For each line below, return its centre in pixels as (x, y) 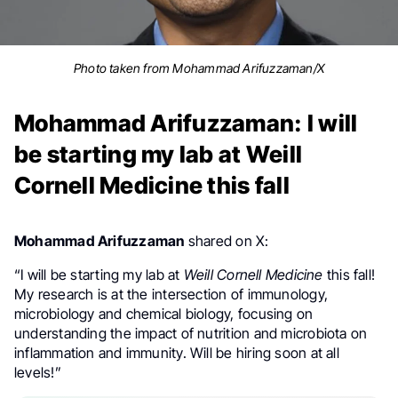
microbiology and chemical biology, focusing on (164, 313)
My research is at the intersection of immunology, (171, 294)
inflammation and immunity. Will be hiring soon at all (177, 352)
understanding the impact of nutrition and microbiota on (191, 333)
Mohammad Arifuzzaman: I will (186, 123)
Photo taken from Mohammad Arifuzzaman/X (199, 68)
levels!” (38, 372)
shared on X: (227, 240)
